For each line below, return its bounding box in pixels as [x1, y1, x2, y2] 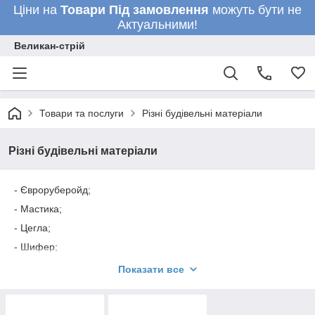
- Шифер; [14, 241, 58, 252]
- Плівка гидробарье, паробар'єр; [14, 260, 167, 271]
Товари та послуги [39, 108, 124, 119]
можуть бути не [212, 3, 302, 17]
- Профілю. [14, 279, 65, 290]
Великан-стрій [14, 40, 85, 51]
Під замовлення [109, 3, 212, 17]
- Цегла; [14, 222, 51, 233]
